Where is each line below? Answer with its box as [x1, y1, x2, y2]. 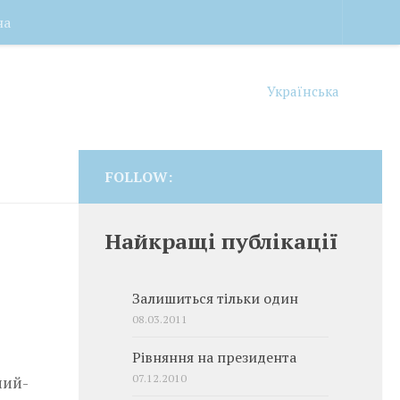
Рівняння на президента [132, 348, 296, 367]
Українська [267, 81, 339, 100]
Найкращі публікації [105, 227, 338, 255]
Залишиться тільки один [132, 289, 298, 308]
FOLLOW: [105, 167, 172, 187]
